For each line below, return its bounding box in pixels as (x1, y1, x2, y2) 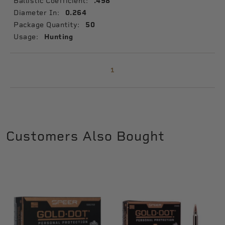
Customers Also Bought (6, 128, 165, 144)
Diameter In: (14, 9, 59, 17)
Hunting (44, 33, 73, 41)
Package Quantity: (14, 21, 80, 29)
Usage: (14, 33, 38, 41)
